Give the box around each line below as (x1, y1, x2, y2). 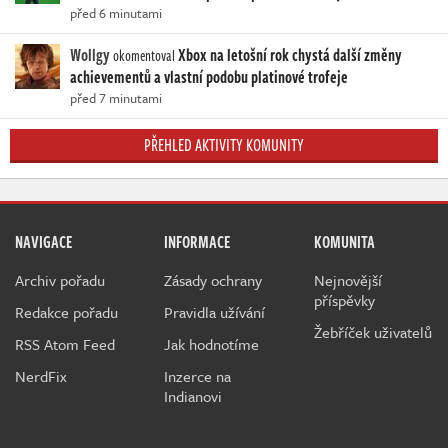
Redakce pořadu (15, 300, 118, 323)
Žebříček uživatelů (313, 320, 432, 343)
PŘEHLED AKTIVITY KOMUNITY (144, 132, 304, 157)
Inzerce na (164, 364, 232, 387)
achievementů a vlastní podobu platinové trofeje (70, 64, 348, 89)
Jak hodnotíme (164, 332, 260, 355)
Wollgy (70, 42, 110, 67)
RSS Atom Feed (15, 332, 115, 355)
